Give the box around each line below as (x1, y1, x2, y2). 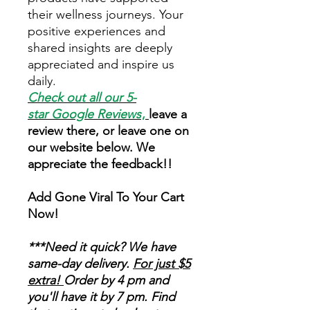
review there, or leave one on (28, 123, 189, 138)
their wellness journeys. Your (28, 7, 183, 22)
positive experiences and (28, 24, 165, 39)
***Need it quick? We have (28, 239, 176, 255)
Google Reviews (51, 107, 141, 122)
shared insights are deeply (28, 40, 172, 55)
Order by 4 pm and (64, 273, 169, 288)
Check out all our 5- (28, 90, 136, 105)
